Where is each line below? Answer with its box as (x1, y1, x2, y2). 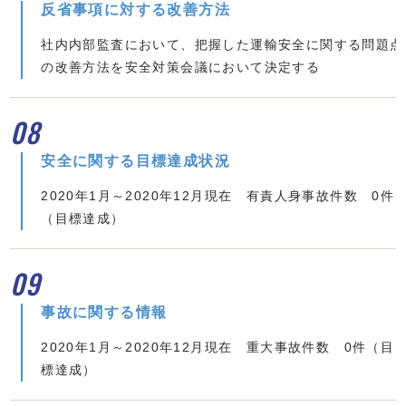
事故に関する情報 (41, 304, 168, 320)
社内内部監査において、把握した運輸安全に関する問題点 (41, 36, 404, 52)
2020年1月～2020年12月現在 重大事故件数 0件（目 (41, 339, 395, 354)
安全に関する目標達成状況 (41, 152, 231, 169)
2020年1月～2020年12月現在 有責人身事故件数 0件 (41, 188, 395, 203)
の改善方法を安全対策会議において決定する (41, 59, 321, 74)
